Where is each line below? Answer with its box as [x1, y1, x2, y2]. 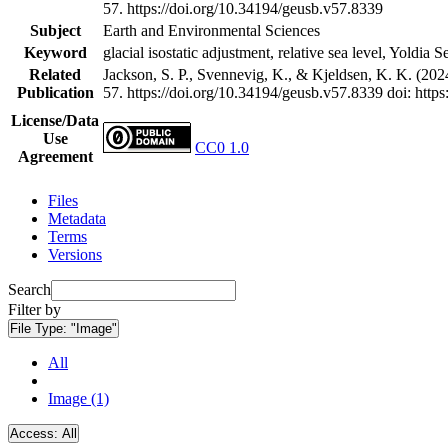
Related [29, 65, 81, 83]
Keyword [23, 43, 87, 61]
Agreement [17, 147, 93, 165]
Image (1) [48, 389, 109, 407]
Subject [29, 21, 81, 39]
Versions [48, 245, 102, 263]
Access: [10, 425, 62, 441]
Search [8, 280, 51, 298]
